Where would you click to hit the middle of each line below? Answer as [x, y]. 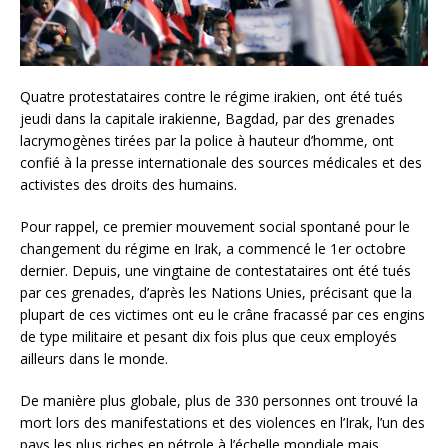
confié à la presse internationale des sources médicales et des [221, 163]
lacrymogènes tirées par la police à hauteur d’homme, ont [207, 141]
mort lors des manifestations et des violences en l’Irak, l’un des [222, 423]
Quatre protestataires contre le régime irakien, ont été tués [211, 97]
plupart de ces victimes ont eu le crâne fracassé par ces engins [222, 315]
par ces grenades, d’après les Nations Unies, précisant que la [216, 293]
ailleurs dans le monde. [94, 359]
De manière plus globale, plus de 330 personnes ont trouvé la [219, 401]
